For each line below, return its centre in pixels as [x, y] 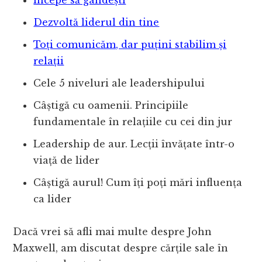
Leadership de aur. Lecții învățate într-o [134, 144]
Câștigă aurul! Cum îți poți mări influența [138, 183]
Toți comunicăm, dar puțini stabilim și [130, 45]
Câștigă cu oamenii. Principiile [111, 106]
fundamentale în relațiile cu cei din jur [133, 122]
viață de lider [67, 161]
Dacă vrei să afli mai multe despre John [113, 232]
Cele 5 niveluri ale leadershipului [119, 83]
